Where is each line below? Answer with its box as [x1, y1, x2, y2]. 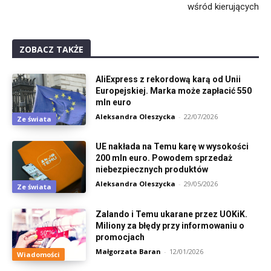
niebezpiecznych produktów [96, 165, 209, 175]
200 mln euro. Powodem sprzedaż [96, 153, 233, 163]
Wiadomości [17, 249, 60, 259]
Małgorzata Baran [96, 247, 162, 256]
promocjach [96, 232, 145, 243]
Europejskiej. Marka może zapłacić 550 [96, 85, 252, 96]
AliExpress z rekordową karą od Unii [96, 74, 241, 84]
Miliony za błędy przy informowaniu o [96, 221, 245, 231]
